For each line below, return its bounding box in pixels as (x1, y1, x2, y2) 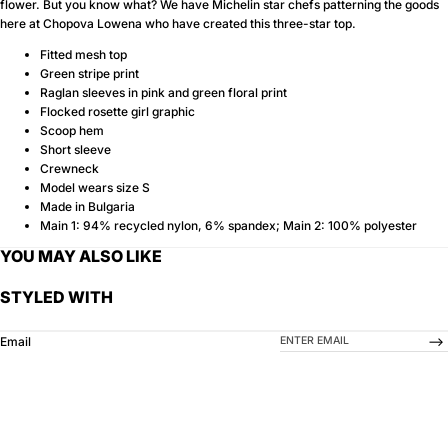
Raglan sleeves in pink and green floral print (40, 84, 287, 100)
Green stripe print (40, 65, 139, 81)
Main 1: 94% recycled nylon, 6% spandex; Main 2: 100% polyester (40, 217, 417, 233)
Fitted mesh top (40, 46, 127, 62)
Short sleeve (40, 141, 111, 157)
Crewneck (40, 160, 99, 176)
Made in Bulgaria (40, 198, 135, 214)
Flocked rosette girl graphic (40, 103, 195, 119)
